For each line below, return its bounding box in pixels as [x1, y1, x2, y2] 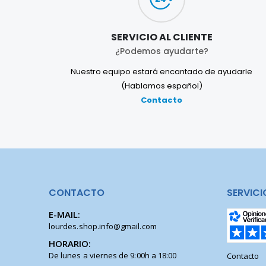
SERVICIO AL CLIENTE [110, 30, 213, 44]
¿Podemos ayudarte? [115, 45, 208, 57]
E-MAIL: [49, 208, 81, 220]
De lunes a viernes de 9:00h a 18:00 [49, 249, 177, 261]
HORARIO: [49, 237, 91, 249]
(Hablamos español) [121, 80, 202, 91]
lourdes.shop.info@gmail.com [49, 220, 157, 232]
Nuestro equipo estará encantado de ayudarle [71, 65, 252, 77]
